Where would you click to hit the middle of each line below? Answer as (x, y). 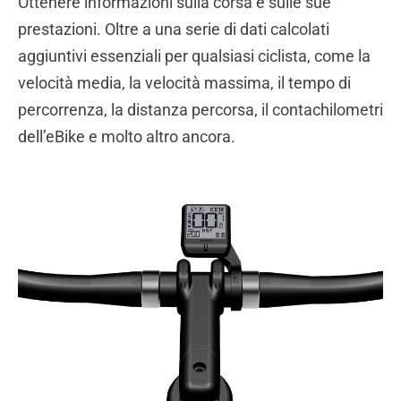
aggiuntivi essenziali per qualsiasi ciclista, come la (194, 56)
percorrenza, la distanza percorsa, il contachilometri (200, 110)
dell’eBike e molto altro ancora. (127, 137)
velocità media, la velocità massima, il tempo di (184, 83)
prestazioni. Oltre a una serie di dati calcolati (174, 30)
